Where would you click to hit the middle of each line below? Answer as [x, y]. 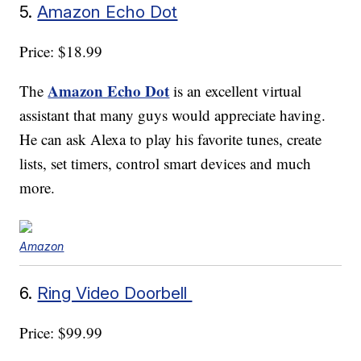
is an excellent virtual [236, 91]
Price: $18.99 [61, 52]
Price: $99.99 [61, 333]
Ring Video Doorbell [115, 293]
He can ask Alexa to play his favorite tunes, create [171, 139]
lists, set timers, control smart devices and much [166, 164]
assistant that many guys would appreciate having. [173, 115]
